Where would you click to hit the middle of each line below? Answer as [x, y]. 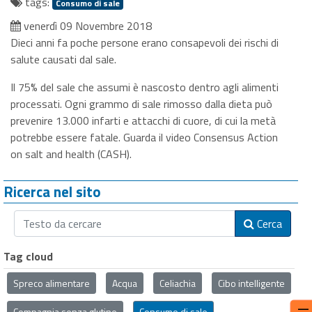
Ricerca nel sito [52, 192]
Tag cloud [28, 256]
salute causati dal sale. [63, 59]
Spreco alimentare [52, 283]
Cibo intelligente [251, 283]
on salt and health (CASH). [71, 154]
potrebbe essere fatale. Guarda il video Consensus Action [144, 137]
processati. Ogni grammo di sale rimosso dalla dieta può [141, 104]
